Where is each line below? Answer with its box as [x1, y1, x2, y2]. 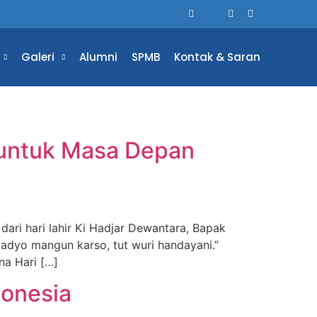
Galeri [21, 50, 54, 64]
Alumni [79, 50, 117, 64]
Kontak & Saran [173, 50, 260, 64]
